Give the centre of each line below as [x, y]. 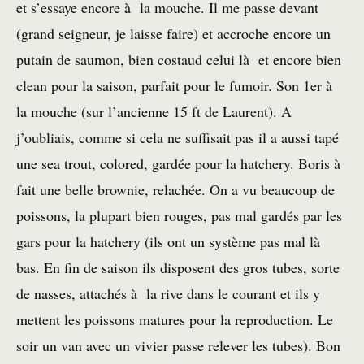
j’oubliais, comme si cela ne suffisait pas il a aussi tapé [178, 137]
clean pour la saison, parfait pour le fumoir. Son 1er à [177, 85]
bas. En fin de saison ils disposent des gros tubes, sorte [178, 267]
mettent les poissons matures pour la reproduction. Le [175, 319]
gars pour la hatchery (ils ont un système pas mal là [171, 241]
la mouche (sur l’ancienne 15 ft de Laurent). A [154, 111]
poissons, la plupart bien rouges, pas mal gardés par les [179, 215]
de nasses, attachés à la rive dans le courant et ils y [168, 293]
